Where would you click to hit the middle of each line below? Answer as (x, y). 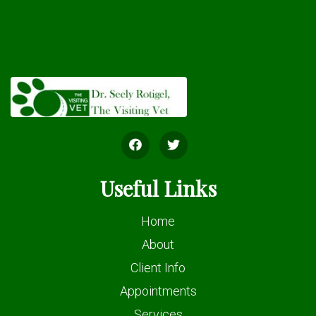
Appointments (158, 291)
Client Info (158, 267)
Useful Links (158, 188)
